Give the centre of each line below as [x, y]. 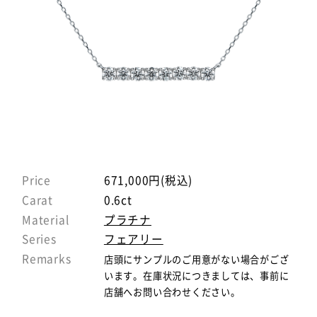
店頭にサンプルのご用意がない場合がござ [196, 260]
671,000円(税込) [148, 180]
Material [46, 219]
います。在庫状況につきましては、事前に [196, 276]
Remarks [47, 259]
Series [39, 239]
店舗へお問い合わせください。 [172, 292]
